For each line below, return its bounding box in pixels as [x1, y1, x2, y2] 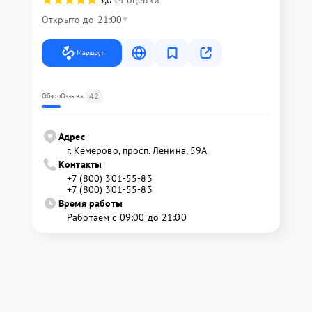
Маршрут [77, 48, 104, 57]
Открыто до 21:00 [42, 13, 123, 26]
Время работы [58, 197, 123, 210]
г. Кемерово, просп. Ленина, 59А [67, 144, 208, 157]
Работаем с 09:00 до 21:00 [67, 211, 187, 224]
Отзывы [60, 91, 85, 100]
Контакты [58, 158, 102, 171]
